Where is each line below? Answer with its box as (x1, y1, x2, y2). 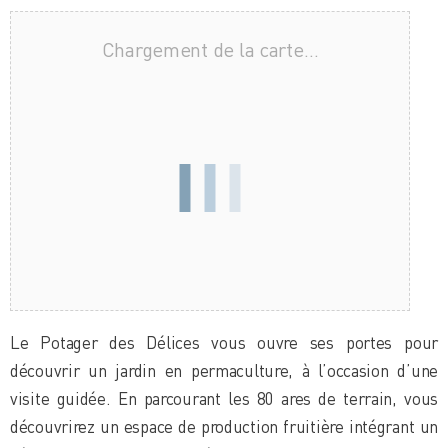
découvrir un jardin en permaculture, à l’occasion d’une (10, 358, 438, 381)
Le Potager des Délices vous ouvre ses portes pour (10, 330, 438, 353)
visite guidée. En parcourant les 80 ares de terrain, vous (10, 386, 438, 409)
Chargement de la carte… (101, 35, 319, 62)
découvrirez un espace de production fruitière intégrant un (10, 414, 438, 437)
